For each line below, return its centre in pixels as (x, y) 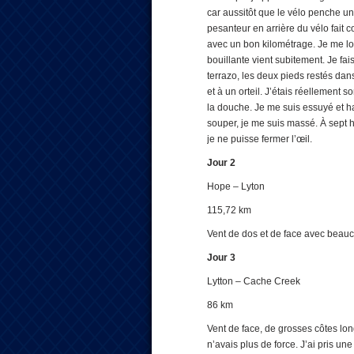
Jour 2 (221, 163)
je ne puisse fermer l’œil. (260, 139)
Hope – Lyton (236, 186)
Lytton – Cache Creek (254, 281)
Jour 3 (221, 258)
